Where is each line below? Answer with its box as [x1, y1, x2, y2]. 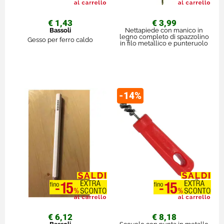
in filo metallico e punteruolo [120, 39, 208, 47]
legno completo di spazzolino [119, 32, 209, 40]
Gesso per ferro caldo [27, 35, 93, 43]
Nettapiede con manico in [125, 26, 203, 34]
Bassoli [49, 26, 71, 34]
